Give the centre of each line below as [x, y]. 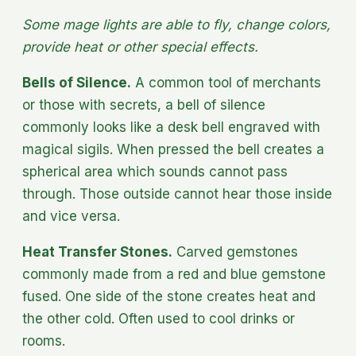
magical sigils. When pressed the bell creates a [173, 149]
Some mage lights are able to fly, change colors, [176, 24]
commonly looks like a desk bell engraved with [171, 127]
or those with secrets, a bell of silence [144, 104]
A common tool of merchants [226, 82]
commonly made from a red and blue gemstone [174, 274]
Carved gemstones [235, 252]
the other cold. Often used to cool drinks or [159, 318]
